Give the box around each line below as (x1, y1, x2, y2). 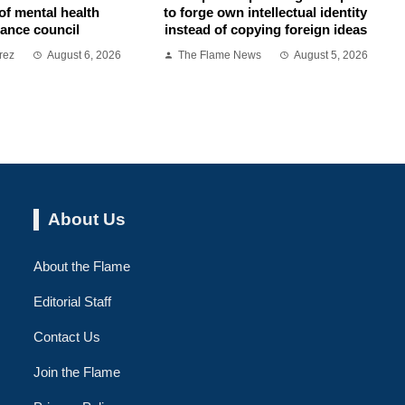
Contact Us (33, 328, 101, 344)
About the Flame (33, 258, 131, 274)
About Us (48, 209, 127, 229)
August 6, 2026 (47, 48, 122, 61)
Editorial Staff (33, 293, 112, 309)
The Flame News (177, 48, 261, 61)
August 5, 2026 (293, 48, 368, 61)
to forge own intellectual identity (164, 4, 368, 20)
